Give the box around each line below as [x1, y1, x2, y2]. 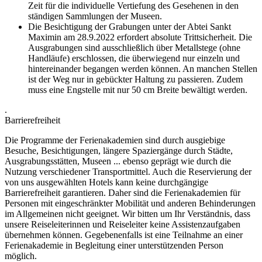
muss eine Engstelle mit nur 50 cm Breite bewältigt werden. [28, 85, 247, 95]
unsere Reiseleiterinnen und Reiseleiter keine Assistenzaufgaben [5, 219, 240, 230]
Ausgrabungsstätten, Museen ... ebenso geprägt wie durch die [5, 156, 231, 167]
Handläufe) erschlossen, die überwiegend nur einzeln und [28, 53, 240, 64]
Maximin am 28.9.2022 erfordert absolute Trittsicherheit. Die [28, 32, 252, 43]
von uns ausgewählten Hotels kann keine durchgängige [5, 177, 208, 188]
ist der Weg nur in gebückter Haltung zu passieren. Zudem [28, 74, 243, 85]
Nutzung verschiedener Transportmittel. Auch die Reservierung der [5, 167, 251, 177]
